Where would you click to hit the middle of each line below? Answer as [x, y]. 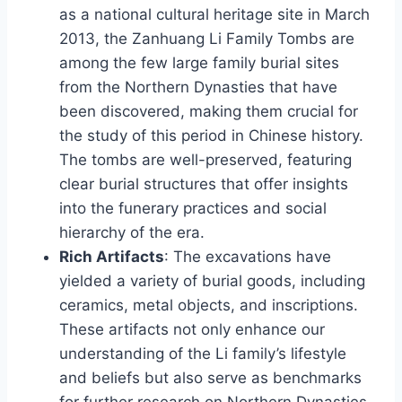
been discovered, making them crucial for [209, 111]
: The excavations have [248, 256]
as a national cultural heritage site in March [214, 14]
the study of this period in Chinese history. [211, 135]
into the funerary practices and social [193, 208]
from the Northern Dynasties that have [198, 87]
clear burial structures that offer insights [204, 184]
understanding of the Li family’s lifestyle [203, 353]
